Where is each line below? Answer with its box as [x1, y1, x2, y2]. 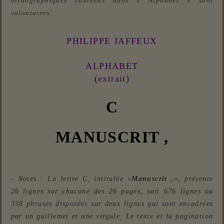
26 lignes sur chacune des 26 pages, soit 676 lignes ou [10, 187, 213, 195]
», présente [173, 175, 213, 183]
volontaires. [10, 9, 52, 17]
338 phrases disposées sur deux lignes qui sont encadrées [10, 200, 213, 208]
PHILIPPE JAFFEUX [66, 36, 157, 46]
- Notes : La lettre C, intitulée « [10, 175, 132, 183]
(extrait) [94, 73, 130, 84]
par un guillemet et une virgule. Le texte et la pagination [10, 212, 213, 220]
